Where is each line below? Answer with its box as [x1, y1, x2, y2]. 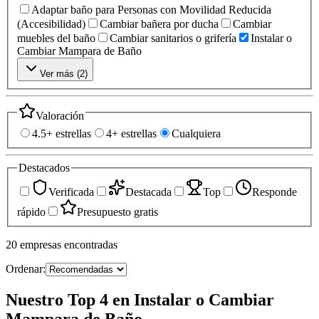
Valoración [36, 109, 84, 122]
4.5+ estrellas [32, 127, 91, 140]
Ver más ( [40, 68, 80, 79]
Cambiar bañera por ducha [100, 17, 219, 30]
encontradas [64, 238, 117, 251]
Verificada [48, 185, 94, 198]
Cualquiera [172, 127, 221, 140]
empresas [20, 238, 61, 251]
